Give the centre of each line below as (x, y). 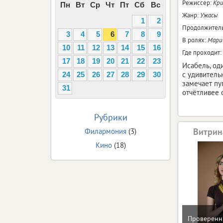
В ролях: (195, 40)
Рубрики (111, 117)
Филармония (106, 131)
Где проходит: (202, 52)
